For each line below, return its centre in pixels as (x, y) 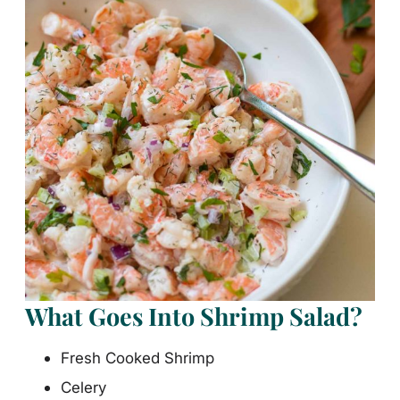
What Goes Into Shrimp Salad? (194, 317)
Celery (83, 387)
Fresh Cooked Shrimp (137, 358)
